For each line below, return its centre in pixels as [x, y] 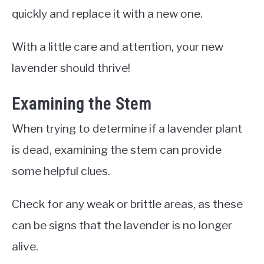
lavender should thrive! [71, 67]
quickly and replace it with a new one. [107, 13]
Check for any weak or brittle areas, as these [127, 204]
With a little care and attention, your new [118, 46]
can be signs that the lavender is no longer [122, 225]
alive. [25, 246]
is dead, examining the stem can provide [117, 149]
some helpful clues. [61, 171]
